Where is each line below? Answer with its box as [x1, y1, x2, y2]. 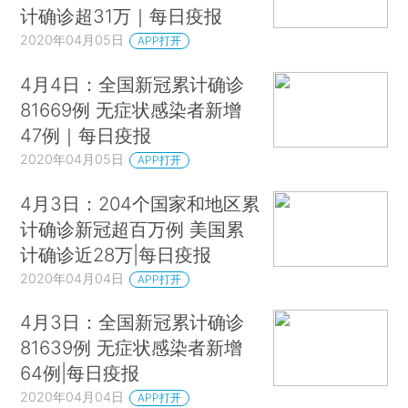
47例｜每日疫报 [20, 123, 152, 147]
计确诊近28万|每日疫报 [20, 242, 212, 266]
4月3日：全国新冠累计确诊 [20, 311, 245, 334]
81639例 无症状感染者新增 [20, 336, 243, 360]
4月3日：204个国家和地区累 [20, 191, 260, 215]
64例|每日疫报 [20, 362, 140, 385]
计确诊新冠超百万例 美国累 [20, 217, 245, 240]
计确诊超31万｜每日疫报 [20, 4, 223, 27]
